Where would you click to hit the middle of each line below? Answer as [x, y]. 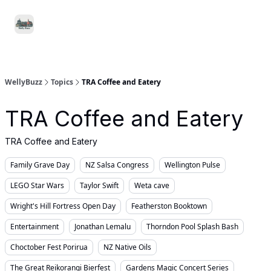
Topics [62, 82]
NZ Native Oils [127, 247]
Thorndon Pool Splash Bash [192, 227]
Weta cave [152, 185]
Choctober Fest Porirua [49, 247]
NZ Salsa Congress [117, 165]
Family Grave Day [40, 165]
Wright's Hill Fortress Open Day [63, 206]
